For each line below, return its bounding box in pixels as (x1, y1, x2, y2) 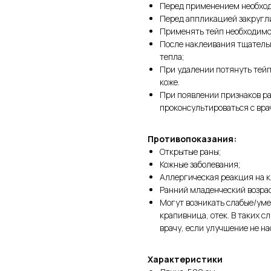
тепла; (160, 50, 184, 62)
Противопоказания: (148, 132, 237, 145)
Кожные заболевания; (160, 158, 240, 170)
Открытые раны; (160, 145, 221, 157)
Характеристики (148, 253, 223, 265)
